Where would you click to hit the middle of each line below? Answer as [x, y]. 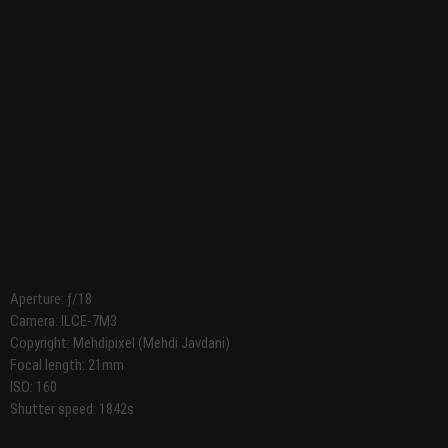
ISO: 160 [33, 387]
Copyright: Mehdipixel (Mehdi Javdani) [120, 343]
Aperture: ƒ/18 [51, 299]
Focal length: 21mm [67, 365]
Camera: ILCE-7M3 [63, 321]
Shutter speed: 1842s [72, 409]
